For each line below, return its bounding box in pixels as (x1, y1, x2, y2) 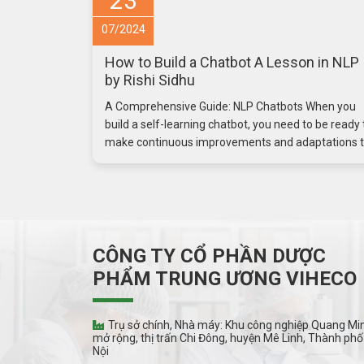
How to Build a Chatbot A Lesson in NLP (105, 54, 359, 71)
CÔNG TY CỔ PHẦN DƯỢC (93, 245, 326, 268)
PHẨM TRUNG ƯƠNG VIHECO (93, 267, 357, 291)
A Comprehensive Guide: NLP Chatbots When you (105, 100, 356, 114)
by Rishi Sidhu (105, 71, 195, 89)
